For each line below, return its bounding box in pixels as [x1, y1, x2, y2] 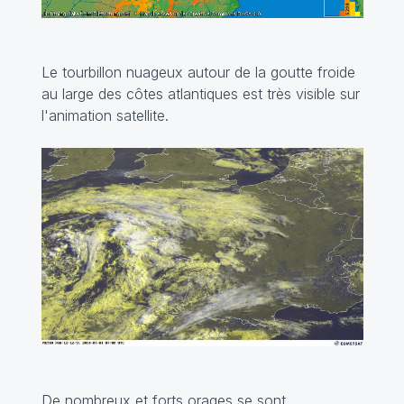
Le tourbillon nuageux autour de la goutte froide [41, 63, 355, 81]
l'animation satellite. [41, 106, 173, 124]
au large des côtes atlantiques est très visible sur [41, 85, 360, 103]
